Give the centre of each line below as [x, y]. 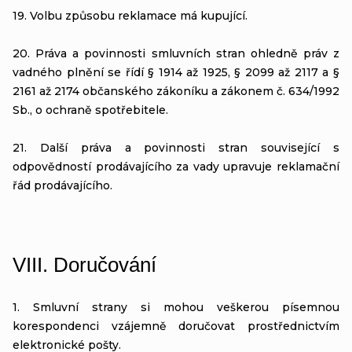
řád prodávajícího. [62, 185]
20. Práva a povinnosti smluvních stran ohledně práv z [176, 53]
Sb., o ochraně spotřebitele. [90, 110]
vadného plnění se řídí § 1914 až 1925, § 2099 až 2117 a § [176, 72]
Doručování [105, 264]
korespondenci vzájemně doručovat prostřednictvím [176, 326]
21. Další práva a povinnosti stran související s [176, 147]
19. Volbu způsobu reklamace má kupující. [130, 15]
